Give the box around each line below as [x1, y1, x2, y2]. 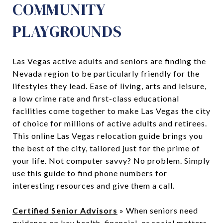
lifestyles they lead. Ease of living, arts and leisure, [12, 81, 207, 91]
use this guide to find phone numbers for [12, 168, 167, 178]
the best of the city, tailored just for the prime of [12, 143, 200, 153]
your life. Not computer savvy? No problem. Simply [12, 155, 210, 165]
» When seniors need [117, 205, 198, 215]
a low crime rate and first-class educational [12, 93, 179, 103]
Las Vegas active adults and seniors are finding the [12, 56, 206, 66]
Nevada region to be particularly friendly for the [12, 68, 200, 78]
